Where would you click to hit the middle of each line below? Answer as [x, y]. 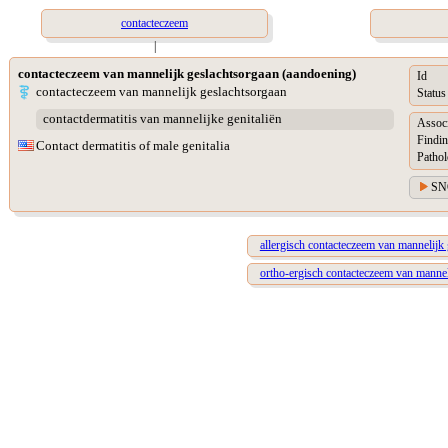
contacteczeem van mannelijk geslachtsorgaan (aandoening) [187, 73]
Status [431, 93]
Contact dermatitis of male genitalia [133, 145]
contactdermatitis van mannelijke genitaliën [162, 119]
